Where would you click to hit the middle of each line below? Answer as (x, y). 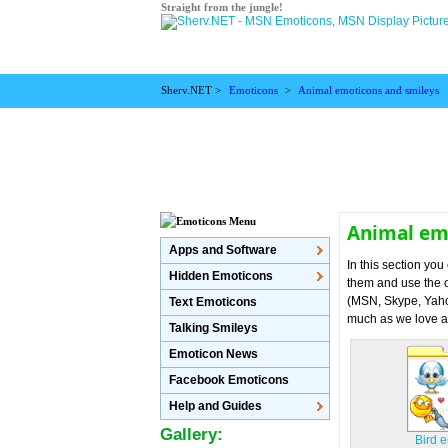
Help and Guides (216, 406)
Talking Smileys (214, 328)
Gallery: (192, 434)
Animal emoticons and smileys (369, 90)
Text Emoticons (213, 302)
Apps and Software (223, 250)
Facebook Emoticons (229, 380)
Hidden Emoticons (221, 276)
